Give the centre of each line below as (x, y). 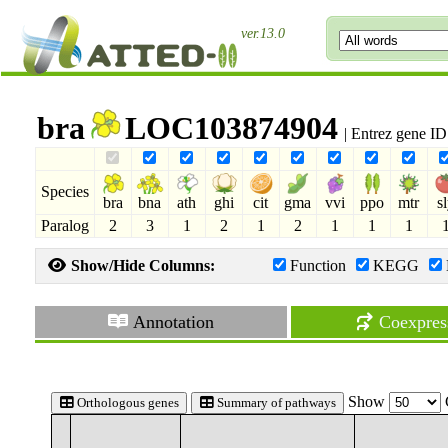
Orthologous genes (126, 402)
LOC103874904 (231, 128)
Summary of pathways (274, 402)
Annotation (172, 322)
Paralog (64, 225)
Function (317, 265)
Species (64, 191)
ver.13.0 (263, 33)
